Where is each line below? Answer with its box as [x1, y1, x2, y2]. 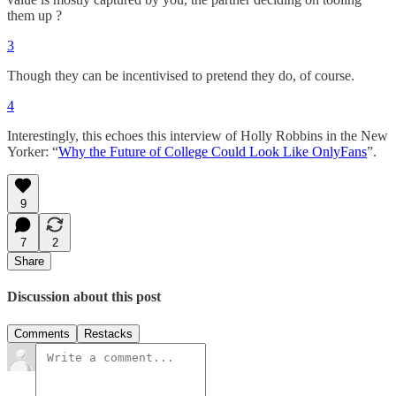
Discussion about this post [7, 289, 161, 305]
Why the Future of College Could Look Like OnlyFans [58, 143, 367, 159]
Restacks [84, 326, 133, 340]
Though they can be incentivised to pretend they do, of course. [7, 67, 354, 83]
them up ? [7, 7, 62, 23]
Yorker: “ [7, 143, 58, 159]
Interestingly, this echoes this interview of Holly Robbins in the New [7, 127, 388, 143]
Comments [14, 326, 70, 340]
